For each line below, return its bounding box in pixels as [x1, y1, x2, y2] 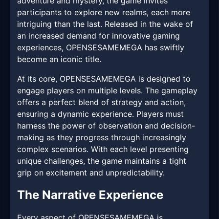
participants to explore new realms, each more [17, 7, 190, 18]
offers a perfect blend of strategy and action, [17, 97, 186, 108]
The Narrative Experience [17, 188, 163, 202]
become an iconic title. [17, 54, 101, 65]
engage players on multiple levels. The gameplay [17, 86, 197, 96]
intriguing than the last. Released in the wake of [17, 19, 193, 29]
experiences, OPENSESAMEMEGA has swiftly [17, 43, 184, 53]
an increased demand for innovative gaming [17, 31, 180, 41]
